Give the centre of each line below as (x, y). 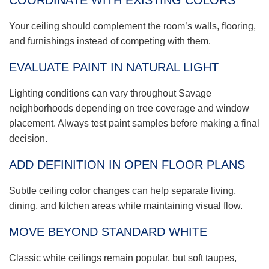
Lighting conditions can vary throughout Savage (110, 94)
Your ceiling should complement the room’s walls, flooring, (132, 26)
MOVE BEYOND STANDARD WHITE (108, 232)
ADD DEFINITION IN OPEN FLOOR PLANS (127, 165)
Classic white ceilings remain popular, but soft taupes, (123, 258)
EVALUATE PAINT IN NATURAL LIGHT (114, 68)
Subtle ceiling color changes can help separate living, (122, 191)
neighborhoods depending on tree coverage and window (129, 109)
